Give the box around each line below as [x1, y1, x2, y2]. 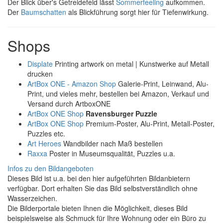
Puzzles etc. [27, 128, 65, 138]
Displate [27, 58, 53, 69]
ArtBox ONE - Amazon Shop [27, 78, 116, 89]
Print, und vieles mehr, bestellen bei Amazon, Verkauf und [27, 88, 209, 99]
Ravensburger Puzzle [86, 108, 157, 118]
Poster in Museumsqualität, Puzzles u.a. [47, 148, 175, 158]
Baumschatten [21, 6, 66, 17]
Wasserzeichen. [7, 193, 57, 203]
